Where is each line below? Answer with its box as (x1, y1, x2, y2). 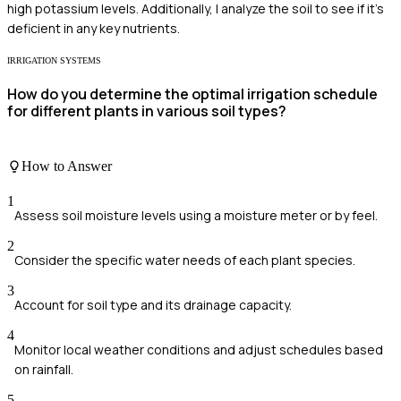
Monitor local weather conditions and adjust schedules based (14, 340, 383, 358)
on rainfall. (14, 360, 73, 378)
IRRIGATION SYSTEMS (7, 55, 101, 65)
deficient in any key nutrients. (7, 19, 180, 37)
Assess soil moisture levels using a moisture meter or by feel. (14, 206, 378, 224)
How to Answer (21, 158, 112, 174)
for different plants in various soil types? (7, 101, 286, 121)
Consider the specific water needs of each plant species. (14, 251, 355, 269)
